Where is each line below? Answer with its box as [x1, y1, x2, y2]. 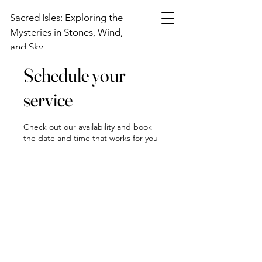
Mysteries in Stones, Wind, [10, 26, 123, 38]
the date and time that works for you [23, 133, 158, 143]
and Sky [10, 41, 43, 53]
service [23, 88, 73, 111]
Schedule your [23, 64, 126, 87]
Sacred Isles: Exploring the [10, 12, 123, 23]
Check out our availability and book [23, 122, 152, 132]
